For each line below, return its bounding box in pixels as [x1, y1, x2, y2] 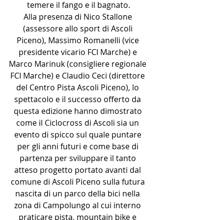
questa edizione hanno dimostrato [13, 106, 144, 116]
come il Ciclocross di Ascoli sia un [16, 117, 141, 128]
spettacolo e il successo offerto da [14, 94, 143, 105]
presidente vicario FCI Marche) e [18, 47, 139, 57]
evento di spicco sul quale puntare [14, 129, 143, 140]
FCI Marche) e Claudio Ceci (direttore [10, 70, 147, 81]
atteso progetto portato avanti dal [14, 165, 143, 175]
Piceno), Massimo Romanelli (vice [16, 35, 141, 46]
